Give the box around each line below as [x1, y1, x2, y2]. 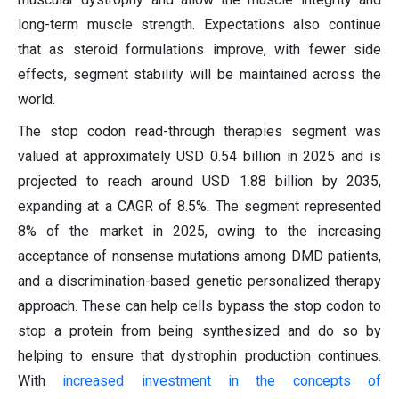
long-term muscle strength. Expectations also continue [18, 16, 381, 34]
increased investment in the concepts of [62, 372, 382, 390]
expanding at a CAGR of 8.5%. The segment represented [18, 198, 381, 216]
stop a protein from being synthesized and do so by [18, 322, 381, 340]
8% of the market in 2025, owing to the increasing [18, 223, 381, 240]
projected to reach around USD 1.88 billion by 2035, [18, 173, 381, 191]
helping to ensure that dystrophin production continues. [18, 347, 381, 365]
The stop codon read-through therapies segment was [18, 123, 381, 141]
